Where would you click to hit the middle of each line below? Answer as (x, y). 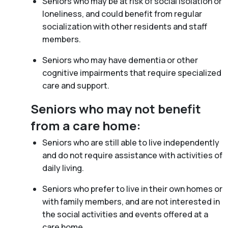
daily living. (63, 168)
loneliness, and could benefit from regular (122, 13)
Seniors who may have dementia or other (120, 60)
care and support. (76, 85)
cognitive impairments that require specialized (132, 73)
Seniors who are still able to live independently (131, 142)
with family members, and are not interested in (131, 201)
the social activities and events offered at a (125, 214)
